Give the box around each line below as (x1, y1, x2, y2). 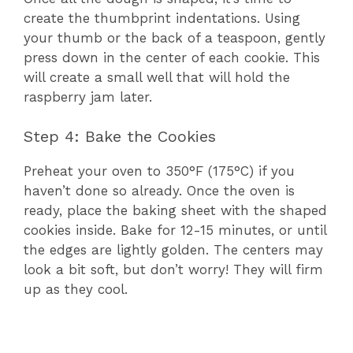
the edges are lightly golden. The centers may (24, 242, 323, 258)
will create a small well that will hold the (24, 69, 290, 85)
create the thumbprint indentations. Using (24, 9, 300, 26)
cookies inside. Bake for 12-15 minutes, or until (24, 222, 326, 239)
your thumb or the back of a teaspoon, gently (24, 29, 325, 46)
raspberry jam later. (24, 88, 152, 105)
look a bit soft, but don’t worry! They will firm (24, 262, 323, 278)
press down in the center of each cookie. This (24, 49, 320, 65)
